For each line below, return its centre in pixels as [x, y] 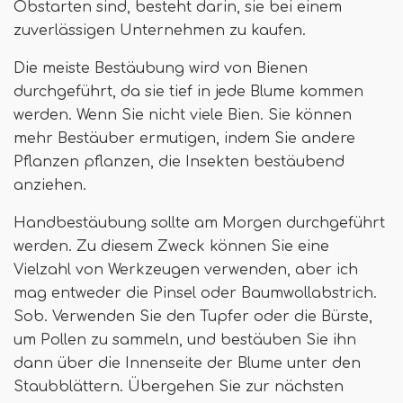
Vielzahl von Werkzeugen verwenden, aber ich [186, 270]
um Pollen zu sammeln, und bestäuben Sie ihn [185, 340]
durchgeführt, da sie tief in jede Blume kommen [188, 92]
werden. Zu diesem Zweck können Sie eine [171, 247]
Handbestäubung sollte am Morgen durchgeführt [199, 224]
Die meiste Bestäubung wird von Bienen [161, 69]
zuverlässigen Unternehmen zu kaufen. [160, 31]
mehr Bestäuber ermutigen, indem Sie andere [184, 139]
